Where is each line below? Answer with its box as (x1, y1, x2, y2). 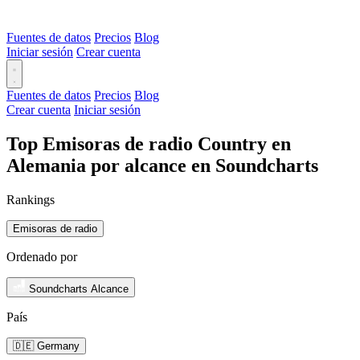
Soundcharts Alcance (29, 282, 129, 295)
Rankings (6, 192, 55, 207)
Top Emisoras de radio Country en (6, 133, 291, 154)
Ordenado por (6, 249, 77, 264)
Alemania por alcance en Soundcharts (6, 154, 318, 176)
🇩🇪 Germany (13, 339, 80, 352)
